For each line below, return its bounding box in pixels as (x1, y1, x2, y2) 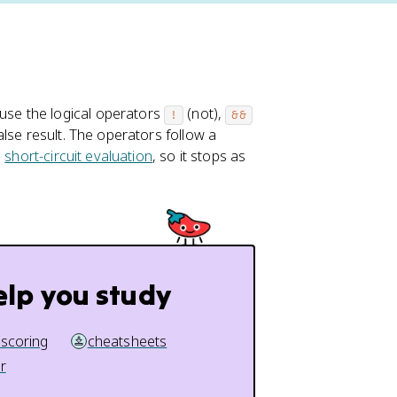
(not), (183, 104, 226, 123)
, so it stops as (152, 146, 246, 166)
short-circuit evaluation (4, 146, 152, 166)
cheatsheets (87, 331, 167, 351)
